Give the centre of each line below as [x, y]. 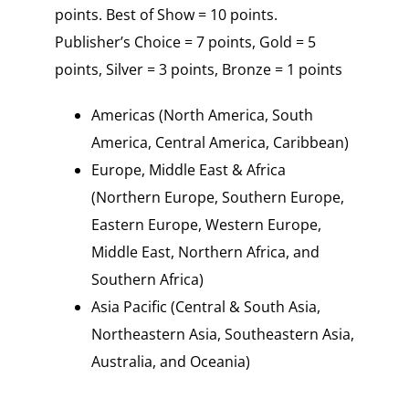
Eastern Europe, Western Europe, [206, 224]
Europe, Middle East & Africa [188, 169]
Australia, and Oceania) [170, 361]
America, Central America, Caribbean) [220, 142]
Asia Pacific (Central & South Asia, [205, 306]
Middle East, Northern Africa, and [205, 252]
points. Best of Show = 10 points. [166, 14]
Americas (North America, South [202, 115]
